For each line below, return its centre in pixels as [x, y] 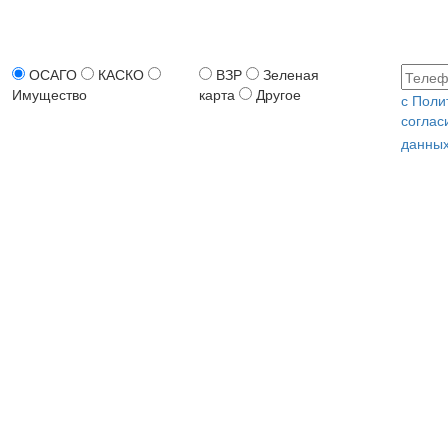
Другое [278, 93]
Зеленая [290, 73]
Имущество [49, 93]
